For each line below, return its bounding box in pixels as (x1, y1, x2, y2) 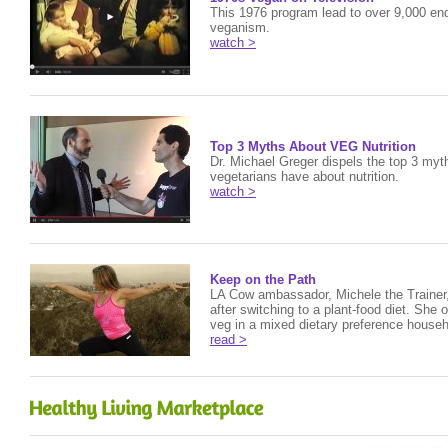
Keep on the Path (210, 272, 316, 287)
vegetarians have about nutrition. (210, 169, 399, 184)
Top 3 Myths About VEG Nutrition (210, 139, 416, 154)
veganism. (210, 20, 270, 35)
